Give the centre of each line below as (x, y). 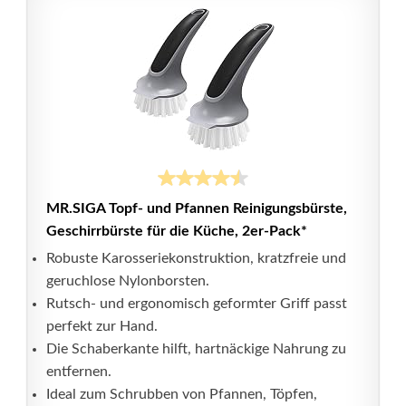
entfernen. (79, 372)
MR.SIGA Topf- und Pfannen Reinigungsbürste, (197, 208)
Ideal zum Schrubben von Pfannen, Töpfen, (182, 394)
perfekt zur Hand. (102, 326)
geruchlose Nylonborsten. (128, 281)
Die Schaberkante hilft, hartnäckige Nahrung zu (196, 349)
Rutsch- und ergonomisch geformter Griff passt (197, 304)
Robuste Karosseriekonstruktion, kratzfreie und (196, 258)
